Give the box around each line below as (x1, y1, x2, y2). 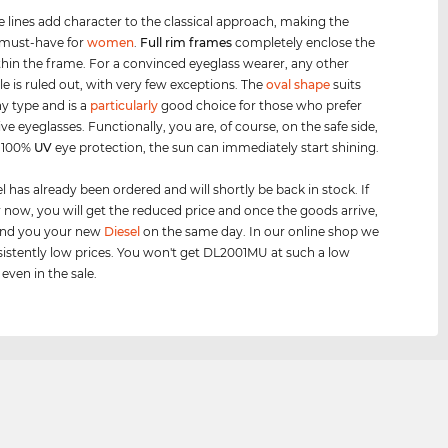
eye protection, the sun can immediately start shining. (52, 139, 380, 155)
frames (189, 34, 233, 50)
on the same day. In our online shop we (140, 223, 380, 239)
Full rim (140, 34, 187, 50)
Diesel (104, 223, 141, 239)
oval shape (266, 76, 331, 92)
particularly (90, 97, 159, 113)
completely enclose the (232, 34, 376, 50)
